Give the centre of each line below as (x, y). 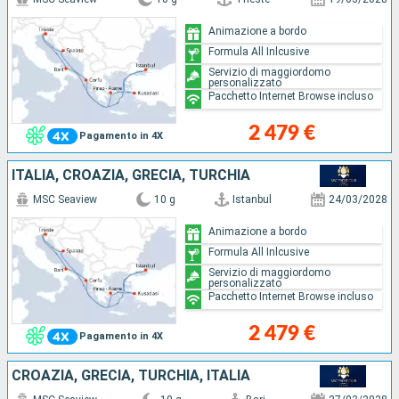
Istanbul (252, 199)
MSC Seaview (65, 199)
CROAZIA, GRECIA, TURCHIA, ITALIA (131, 375)
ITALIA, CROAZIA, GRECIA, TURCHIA (131, 175)
